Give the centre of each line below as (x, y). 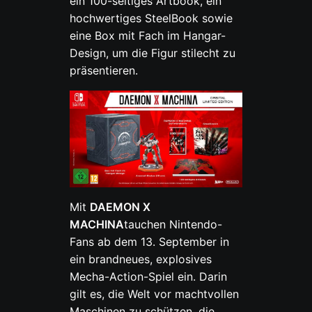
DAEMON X (120, 207)
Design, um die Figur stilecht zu (153, 53)
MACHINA (97, 225)
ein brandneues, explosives (141, 259)
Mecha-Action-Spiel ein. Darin (149, 277)
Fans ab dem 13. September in (150, 242)
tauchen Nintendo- (173, 225)
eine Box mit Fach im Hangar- (148, 35)
